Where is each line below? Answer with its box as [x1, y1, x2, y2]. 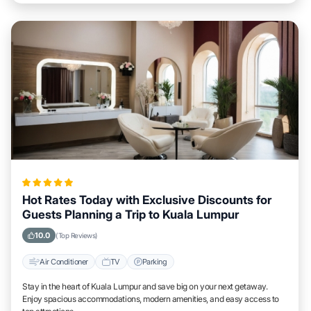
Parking [142, 256, 167, 267]
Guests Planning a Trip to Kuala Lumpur [22, 208, 239, 221]
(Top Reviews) [56, 231, 98, 239]
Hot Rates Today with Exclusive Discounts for [22, 193, 271, 207]
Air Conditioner [40, 256, 88, 267]
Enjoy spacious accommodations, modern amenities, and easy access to [22, 294, 279, 304]
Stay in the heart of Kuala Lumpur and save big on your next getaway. [22, 281, 268, 292]
